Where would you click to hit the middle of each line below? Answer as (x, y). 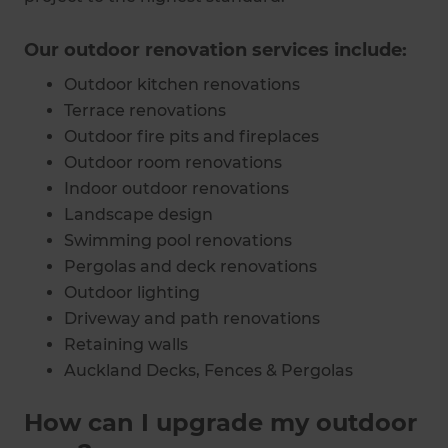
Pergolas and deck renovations (190, 266)
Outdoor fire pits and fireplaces (191, 136)
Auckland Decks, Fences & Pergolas (208, 370)
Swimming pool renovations (178, 240)
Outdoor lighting (134, 292)
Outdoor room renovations (173, 162)
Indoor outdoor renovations (176, 188)
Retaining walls (126, 344)
